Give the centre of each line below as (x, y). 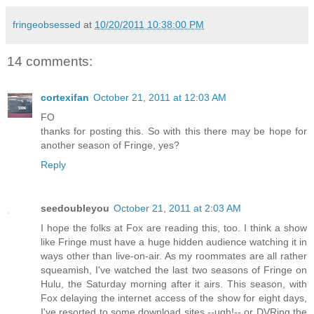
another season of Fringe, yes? (110, 145)
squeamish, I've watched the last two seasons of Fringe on (174, 270)
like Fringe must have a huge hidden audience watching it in (174, 242)
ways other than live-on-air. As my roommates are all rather (174, 256)
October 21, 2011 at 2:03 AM (177, 209)
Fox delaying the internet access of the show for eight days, (174, 298)
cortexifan (65, 98)
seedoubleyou (75, 209)
